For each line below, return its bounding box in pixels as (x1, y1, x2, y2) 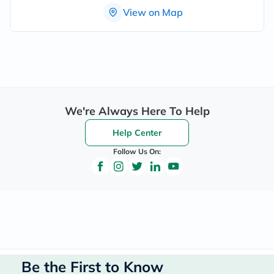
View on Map (123, 6, 183, 18)
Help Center (112, 127, 162, 138)
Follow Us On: (113, 147, 161, 156)
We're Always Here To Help (64, 104, 210, 118)
